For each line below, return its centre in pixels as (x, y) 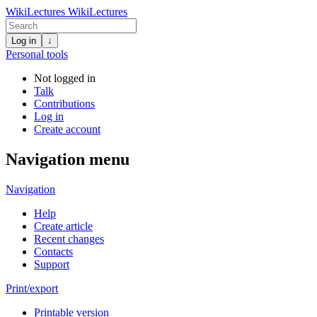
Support (52, 264)
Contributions (64, 104)
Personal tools (37, 54)
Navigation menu (68, 159)
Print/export (32, 288)
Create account (67, 129)
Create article (63, 226)
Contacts (53, 251)
